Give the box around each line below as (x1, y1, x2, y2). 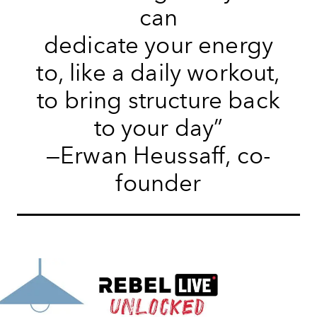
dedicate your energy (43, 31, 274, 59)
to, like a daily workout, (36, 59, 281, 87)
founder (115, 169, 202, 197)
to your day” (93, 114, 224, 142)
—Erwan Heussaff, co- (45, 142, 272, 170)
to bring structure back (37, 86, 280, 115)
